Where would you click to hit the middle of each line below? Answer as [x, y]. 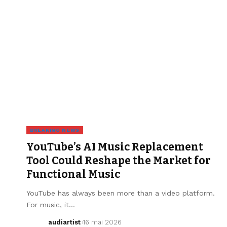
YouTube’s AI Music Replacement [115, 147]
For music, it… [51, 204]
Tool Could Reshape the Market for [119, 160]
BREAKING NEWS [55, 130]
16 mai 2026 [102, 222]
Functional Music [73, 174]
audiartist [64, 222]
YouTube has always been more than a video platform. [121, 193]
